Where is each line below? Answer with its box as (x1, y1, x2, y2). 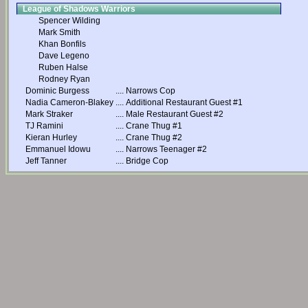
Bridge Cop (126, 156, 168, 166)
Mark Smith (38, 27, 80, 37)
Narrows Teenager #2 (126, 144, 207, 154)
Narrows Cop (126, 86, 175, 96)
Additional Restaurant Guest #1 (126, 98, 243, 107)
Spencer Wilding (38, 16, 100, 25)
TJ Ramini (25, 121, 63, 131)
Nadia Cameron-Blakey (25, 98, 113, 107)
